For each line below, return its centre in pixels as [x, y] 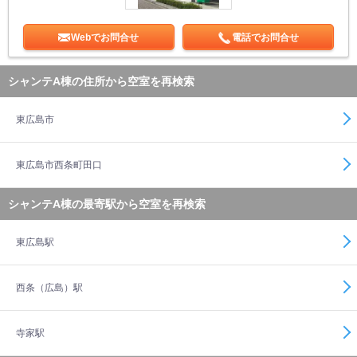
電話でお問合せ [265, 37]
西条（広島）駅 [49, 288]
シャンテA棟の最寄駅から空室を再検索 [107, 204]
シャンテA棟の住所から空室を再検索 [101, 81]
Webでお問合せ [105, 37]
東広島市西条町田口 [59, 165]
